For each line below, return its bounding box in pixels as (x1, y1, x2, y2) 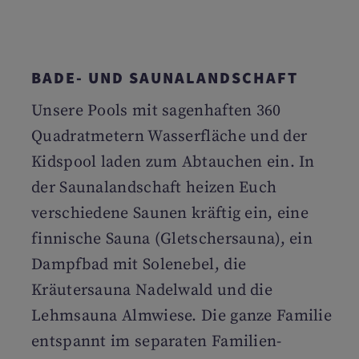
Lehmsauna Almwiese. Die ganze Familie (31, 306, 333, 326)
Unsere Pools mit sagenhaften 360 (31, 101, 281, 121)
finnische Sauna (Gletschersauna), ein (31, 229, 313, 249)
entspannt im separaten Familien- (31, 332, 282, 352)
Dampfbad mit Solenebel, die (31, 255, 247, 275)
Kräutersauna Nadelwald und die (31, 280, 272, 301)
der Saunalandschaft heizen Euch (31, 178, 277, 198)
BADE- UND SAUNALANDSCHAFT (31, 67, 298, 87)
